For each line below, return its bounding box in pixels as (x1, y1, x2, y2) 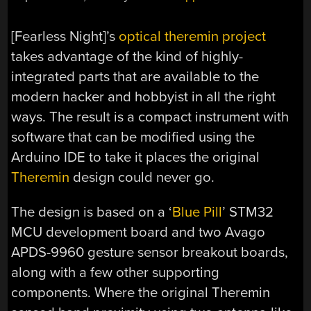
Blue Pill (172, 203, 223, 221)
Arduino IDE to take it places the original (11, 149, 260, 167)
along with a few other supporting (11, 263, 220, 281)
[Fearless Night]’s (11, 28, 119, 46)
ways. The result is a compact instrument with (11, 108, 289, 126)
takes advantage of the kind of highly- (11, 48, 244, 66)
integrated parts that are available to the (11, 68, 260, 86)
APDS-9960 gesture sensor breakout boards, (11, 243, 289, 261)
